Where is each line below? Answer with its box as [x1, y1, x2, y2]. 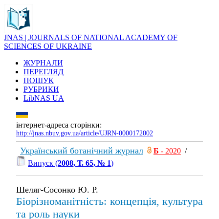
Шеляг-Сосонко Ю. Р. [16, 185, 98, 195]
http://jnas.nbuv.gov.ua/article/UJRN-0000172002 [16, 130, 153, 137]
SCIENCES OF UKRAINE [4, 42, 92, 50]
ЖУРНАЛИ [23, 59, 63, 67]
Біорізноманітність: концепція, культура [16, 195, 203, 207]
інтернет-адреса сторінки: [16, 121, 102, 129]
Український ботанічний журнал [20, 146, 143, 155]
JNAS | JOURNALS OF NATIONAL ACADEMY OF [4, 33, 177, 42]
